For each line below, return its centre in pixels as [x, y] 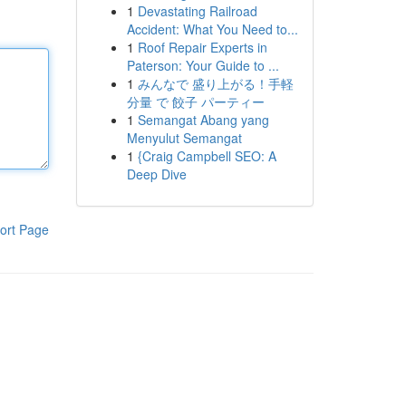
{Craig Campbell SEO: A [207, 156]
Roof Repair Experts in [202, 47]
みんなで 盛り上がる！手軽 [215, 83]
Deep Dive [156, 174]
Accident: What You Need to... [212, 29]
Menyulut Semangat [184, 138]
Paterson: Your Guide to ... [203, 65]
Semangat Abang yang [203, 120]
